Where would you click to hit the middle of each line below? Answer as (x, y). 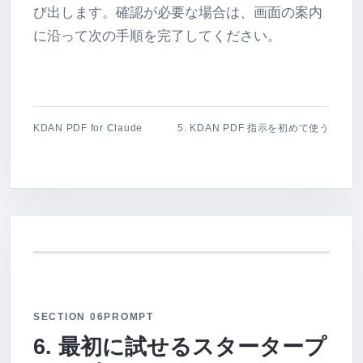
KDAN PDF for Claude (88, 128)
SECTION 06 (69, 317)
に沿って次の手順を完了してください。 (157, 36)
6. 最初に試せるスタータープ (180, 346)
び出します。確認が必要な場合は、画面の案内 (178, 13)
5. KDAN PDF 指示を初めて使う (254, 128)
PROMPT (129, 317)
